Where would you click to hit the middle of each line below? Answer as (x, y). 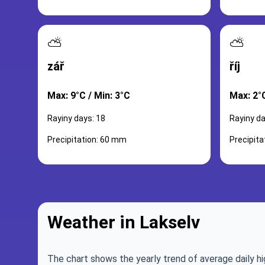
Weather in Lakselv (124, 222)
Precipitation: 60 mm (87, 140)
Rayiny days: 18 (76, 118)
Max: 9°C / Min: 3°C (89, 96)
